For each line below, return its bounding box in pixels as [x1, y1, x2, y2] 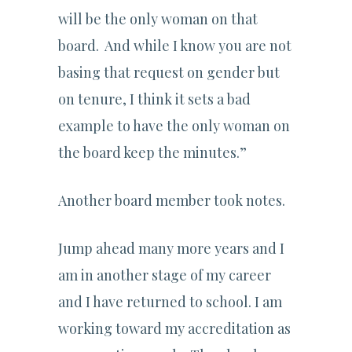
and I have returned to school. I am [58, 292, 282, 312]
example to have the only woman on [58, 116, 290, 136]
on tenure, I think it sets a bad [58, 90, 251, 109]
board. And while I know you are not [58, 36, 291, 56]
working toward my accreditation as [58, 319, 291, 339]
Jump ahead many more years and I [58, 239, 284, 258]
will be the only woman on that [58, 9, 258, 29]
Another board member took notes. [58, 191, 285, 211]
